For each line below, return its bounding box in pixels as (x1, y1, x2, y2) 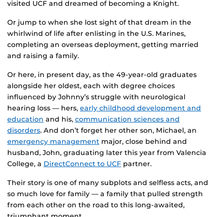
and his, (44, 115, 75, 124)
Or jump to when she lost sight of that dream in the (7, 18, 191, 27)
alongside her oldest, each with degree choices (7, 81, 175, 91)
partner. (121, 159, 152, 169)
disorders (7, 126, 40, 135)
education (7, 115, 44, 124)
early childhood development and (80, 104, 201, 113)
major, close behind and (99, 137, 187, 146)
